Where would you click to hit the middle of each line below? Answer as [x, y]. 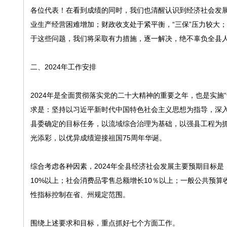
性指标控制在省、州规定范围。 [80, 195]
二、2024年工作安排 [63, 67]
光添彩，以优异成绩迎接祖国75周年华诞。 [98, 138]
